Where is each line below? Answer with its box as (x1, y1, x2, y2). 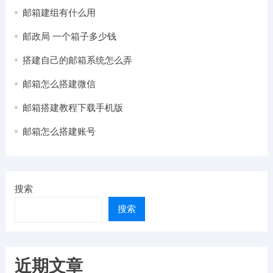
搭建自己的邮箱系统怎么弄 (22, 55, 132, 65)
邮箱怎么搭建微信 (22, 79, 96, 89)
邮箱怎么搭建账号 (22, 126, 96, 136)
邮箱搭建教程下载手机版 (22, 102, 123, 113)
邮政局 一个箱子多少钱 (22, 31, 116, 41)
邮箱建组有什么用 (22, 7, 96, 18)
